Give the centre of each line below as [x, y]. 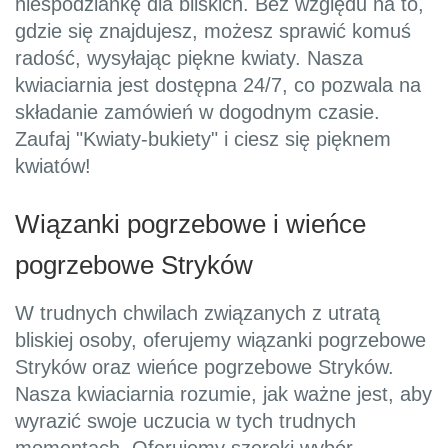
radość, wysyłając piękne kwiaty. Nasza [189, 58]
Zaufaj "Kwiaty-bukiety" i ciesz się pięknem [203, 139]
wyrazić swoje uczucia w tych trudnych [185, 421]
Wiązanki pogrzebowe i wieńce [190, 224]
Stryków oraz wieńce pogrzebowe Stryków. [204, 367]
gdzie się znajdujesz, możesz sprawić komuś [213, 31]
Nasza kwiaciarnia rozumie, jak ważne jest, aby [223, 394]
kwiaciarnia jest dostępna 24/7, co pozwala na [218, 85]
